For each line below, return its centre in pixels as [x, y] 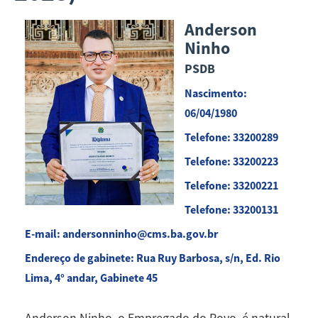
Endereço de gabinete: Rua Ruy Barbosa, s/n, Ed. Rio [153, 258]
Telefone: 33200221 [231, 185]
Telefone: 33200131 [231, 209]
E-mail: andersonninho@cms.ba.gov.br [121, 234]
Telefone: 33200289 [231, 137]
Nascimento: [216, 93]
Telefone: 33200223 [231, 161]
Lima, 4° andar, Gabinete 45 [91, 278]
